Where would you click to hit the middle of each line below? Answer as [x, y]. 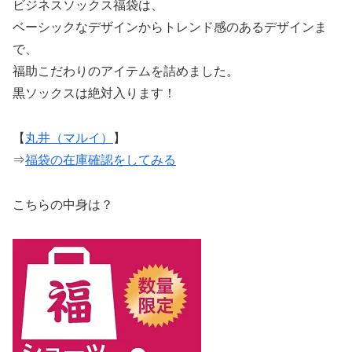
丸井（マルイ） [69, 138]
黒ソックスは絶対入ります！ [94, 93]
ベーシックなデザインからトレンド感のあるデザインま [170, 27]
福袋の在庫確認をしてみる [101, 160]
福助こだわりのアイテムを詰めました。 [126, 71]
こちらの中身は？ [63, 204]
